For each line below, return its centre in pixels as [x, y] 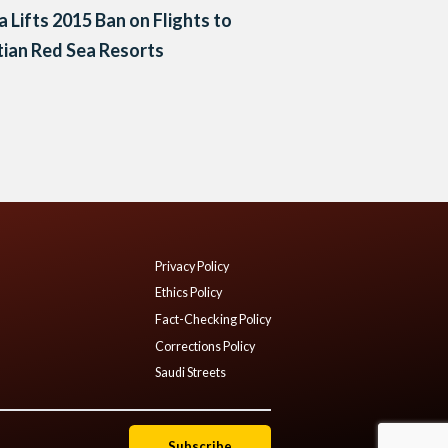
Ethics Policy [188, 293]
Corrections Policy [205, 346]
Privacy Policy [192, 266]
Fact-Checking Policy [213, 319]
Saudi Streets [190, 373]
